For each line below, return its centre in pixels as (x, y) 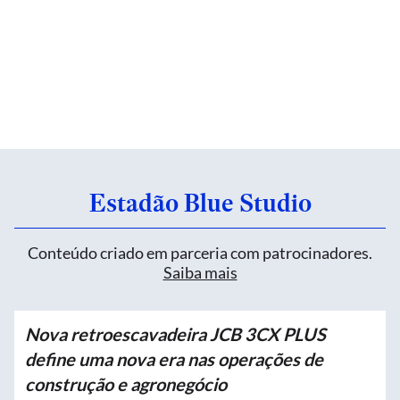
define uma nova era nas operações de (174, 359)
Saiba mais (200, 272)
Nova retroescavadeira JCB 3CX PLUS (175, 334)
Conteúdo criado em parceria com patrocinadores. (200, 253)
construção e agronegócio (126, 384)
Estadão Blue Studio (200, 203)
